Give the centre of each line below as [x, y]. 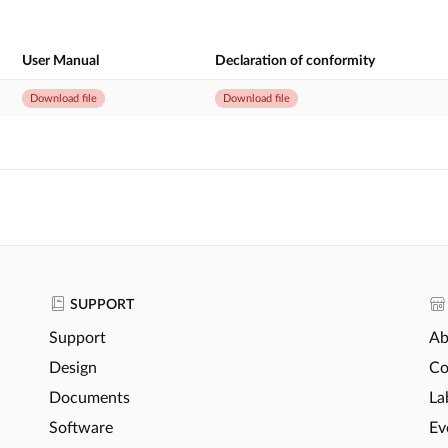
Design [73, 367]
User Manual [60, 60]
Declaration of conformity [295, 60]
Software [81, 427]
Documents [89, 397]
